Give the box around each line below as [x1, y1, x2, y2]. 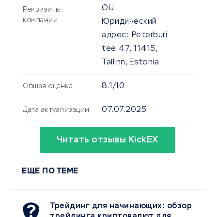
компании [23, 17, 58, 24]
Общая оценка [23, 83, 73, 90]
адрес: [102, 31, 129, 40]
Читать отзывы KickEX [56, 136, 158, 145]
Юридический [102, 18, 157, 26]
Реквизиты [23, 6, 61, 14]
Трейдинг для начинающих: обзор [50, 202, 192, 211]
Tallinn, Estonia [102, 59, 159, 67]
